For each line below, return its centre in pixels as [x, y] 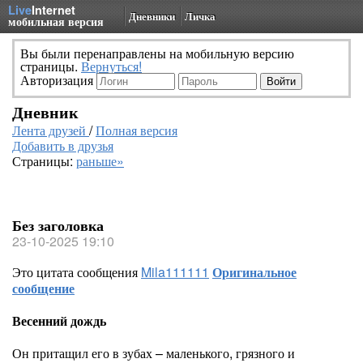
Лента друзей [51, 130]
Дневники [152, 16]
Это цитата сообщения [77, 272]
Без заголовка [58, 225]
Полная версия [137, 130]
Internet [53, 10]
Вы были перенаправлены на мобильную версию [157, 53]
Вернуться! [111, 66]
